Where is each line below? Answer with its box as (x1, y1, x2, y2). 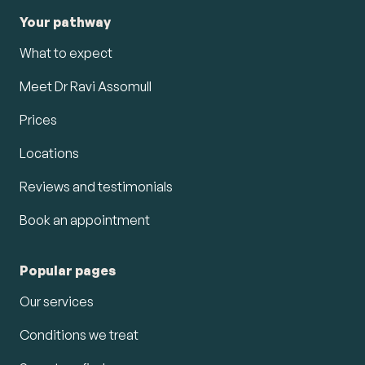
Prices (20, 111, 57, 128)
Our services (20, 292, 94, 310)
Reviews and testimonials (20, 178, 173, 195)
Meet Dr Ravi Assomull (20, 77, 152, 95)
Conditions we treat (20, 326, 139, 343)
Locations (20, 144, 79, 161)
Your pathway (20, 13, 111, 30)
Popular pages (20, 262, 116, 279)
